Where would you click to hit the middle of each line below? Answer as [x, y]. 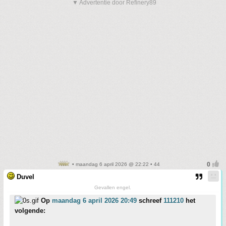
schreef [150, 201]
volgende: [30, 211]
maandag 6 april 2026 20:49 [94, 201]
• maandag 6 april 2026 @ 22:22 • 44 [115, 164]
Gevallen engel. [113, 188]
